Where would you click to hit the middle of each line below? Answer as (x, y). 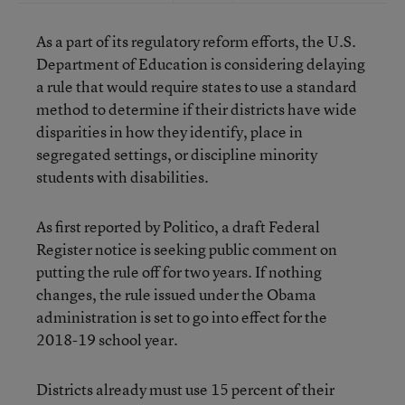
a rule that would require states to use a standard (197, 86)
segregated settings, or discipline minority (177, 154)
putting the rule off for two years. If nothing (179, 272)
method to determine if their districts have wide (197, 109)
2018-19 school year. (107, 339)
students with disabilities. (122, 177)
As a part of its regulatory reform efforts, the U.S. (196, 41)
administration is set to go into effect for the (182, 317)
